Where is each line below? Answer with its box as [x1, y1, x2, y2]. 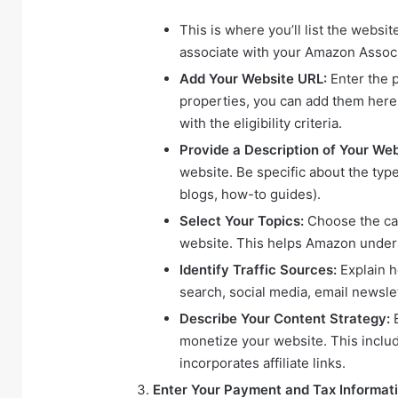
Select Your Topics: [179, 211, 304, 229]
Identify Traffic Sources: [179, 260, 337, 278]
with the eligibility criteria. [179, 114, 342, 131]
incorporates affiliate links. [179, 354, 346, 371]
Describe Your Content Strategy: [179, 309, 390, 327]
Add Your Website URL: [179, 69, 327, 87]
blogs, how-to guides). [179, 185, 321, 203]
